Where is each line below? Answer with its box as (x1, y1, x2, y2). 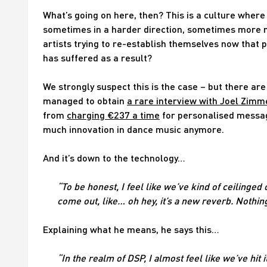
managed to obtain (43, 95, 127, 107)
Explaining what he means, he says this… (43, 223, 219, 235)
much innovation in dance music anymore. (43, 123, 224, 135)
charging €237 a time (67, 109, 160, 121)
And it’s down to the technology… (43, 152, 185, 164)
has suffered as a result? (43, 52, 152, 64)
